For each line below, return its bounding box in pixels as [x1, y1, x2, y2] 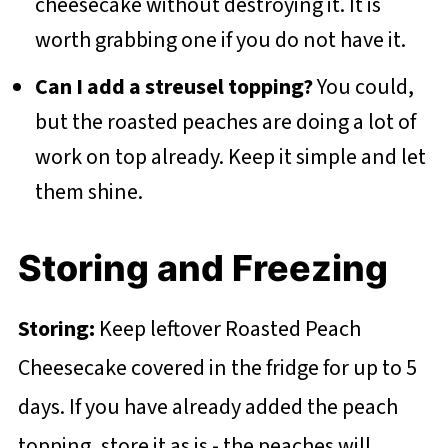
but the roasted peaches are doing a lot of [34, 105, 416, 138]
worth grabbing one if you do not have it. [34, 23, 406, 56]
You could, [312, 70, 414, 103]
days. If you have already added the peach [17, 390, 398, 423]
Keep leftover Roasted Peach [94, 312, 361, 345]
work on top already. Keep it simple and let [34, 140, 426, 173]
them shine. [34, 175, 143, 208]
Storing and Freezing [17, 245, 388, 290]
